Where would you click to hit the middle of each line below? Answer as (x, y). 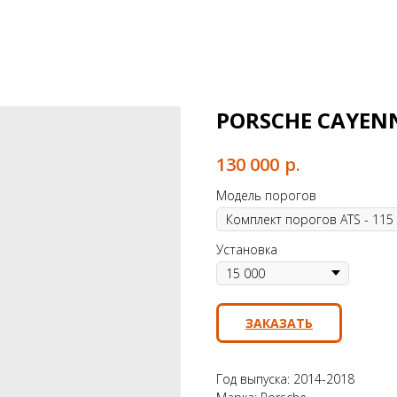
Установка (247, 249)
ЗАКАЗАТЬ (279, 323)
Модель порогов (266, 195)
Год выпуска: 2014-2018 (285, 378)
